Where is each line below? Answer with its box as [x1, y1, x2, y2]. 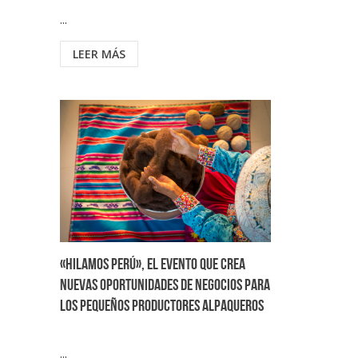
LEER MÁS [73, 46, 125, 62]
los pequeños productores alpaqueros [60, 299, 264, 315]
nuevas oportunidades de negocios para [60, 278, 270, 294]
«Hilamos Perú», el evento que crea [60, 257, 245, 273]
